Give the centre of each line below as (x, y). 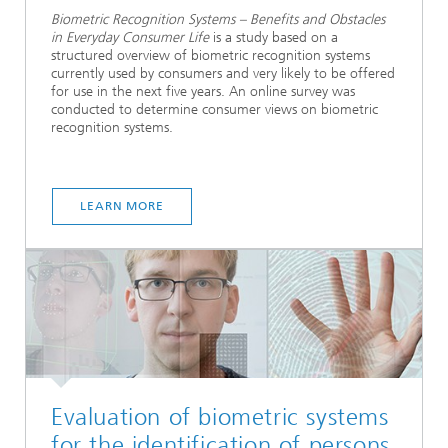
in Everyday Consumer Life (130, 38)
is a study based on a (273, 38)
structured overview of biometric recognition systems (210, 56)
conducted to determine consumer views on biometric (214, 110)
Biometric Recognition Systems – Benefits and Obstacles (218, 20)
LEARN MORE (122, 206)
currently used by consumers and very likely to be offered (223, 74)
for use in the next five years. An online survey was (203, 92)
